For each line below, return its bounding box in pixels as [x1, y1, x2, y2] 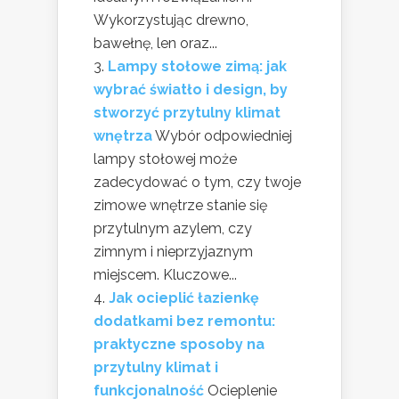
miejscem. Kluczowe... [94, 266, 237, 284]
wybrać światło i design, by [94, 81, 288, 99]
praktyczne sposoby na [94, 336, 265, 354]
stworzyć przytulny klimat [94, 104, 281, 122]
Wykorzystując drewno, [94, 12, 248, 29]
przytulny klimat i [94, 359, 218, 377]
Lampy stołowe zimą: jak [108, 58, 287, 76]
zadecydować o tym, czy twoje [94, 174, 301, 191]
